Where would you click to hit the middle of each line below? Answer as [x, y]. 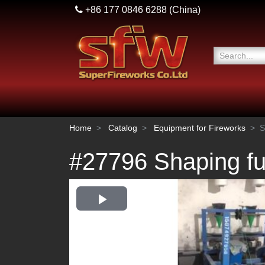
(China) [184, 10]
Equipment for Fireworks [200, 128]
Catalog [123, 128]
